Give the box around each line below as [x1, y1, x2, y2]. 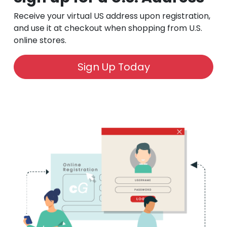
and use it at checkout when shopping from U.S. [13, 22, 202, 34]
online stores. [13, 34, 66, 47]
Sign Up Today [77, 60, 150, 74]
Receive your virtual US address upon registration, [13, 10, 210, 22]
